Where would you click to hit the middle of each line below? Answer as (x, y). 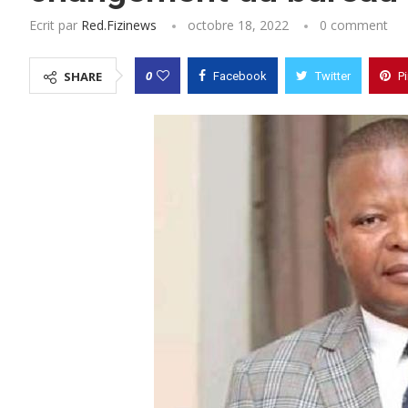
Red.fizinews (119, 25)
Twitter (333, 76)
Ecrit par (55, 25)
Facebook (240, 76)
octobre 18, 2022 (238, 25)
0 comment (354, 25)
